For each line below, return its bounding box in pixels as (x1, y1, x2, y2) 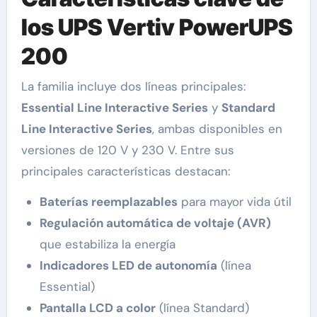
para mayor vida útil (177, 193, 292, 209)
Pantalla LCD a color (39, 299, 156, 316)
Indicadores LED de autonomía (39, 257, 217, 273)
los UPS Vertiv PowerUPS (21, 13, 293, 42)
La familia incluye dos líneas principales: (21, 78, 246, 94)
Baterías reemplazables (39, 193, 178, 209)
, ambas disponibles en (151, 120, 282, 137)
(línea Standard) (155, 299, 249, 316)
